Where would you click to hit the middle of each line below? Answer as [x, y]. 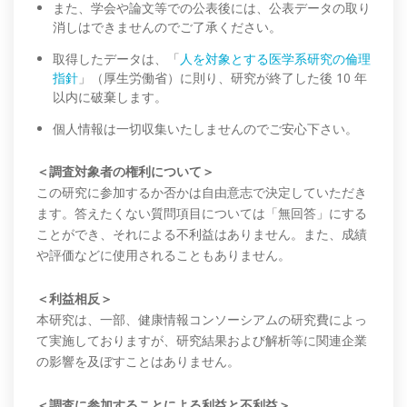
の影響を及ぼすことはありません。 [138, 362]
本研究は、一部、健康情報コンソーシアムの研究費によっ [202, 320]
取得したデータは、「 [116, 59]
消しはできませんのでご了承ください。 [167, 27]
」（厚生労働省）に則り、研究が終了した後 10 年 [223, 78]
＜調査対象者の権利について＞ [125, 172]
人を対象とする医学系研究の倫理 [275, 59]
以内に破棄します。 [110, 97]
